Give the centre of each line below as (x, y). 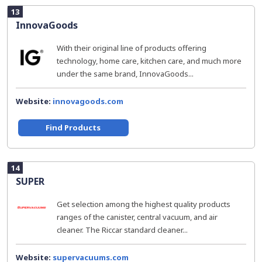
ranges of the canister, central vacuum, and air (137, 217)
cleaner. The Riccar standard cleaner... (122, 230)
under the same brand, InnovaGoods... (125, 74)
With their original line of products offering (132, 48)
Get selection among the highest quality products (144, 204)
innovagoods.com (88, 101)
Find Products (73, 127)
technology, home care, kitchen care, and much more (149, 61)
